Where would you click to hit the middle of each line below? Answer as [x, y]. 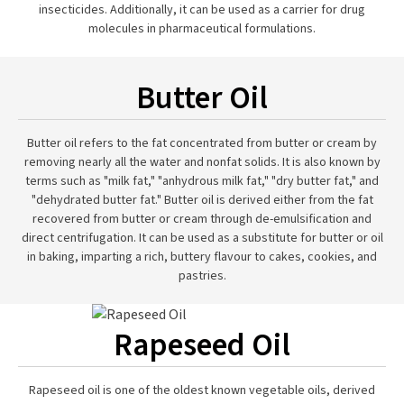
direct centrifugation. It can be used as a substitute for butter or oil [202, 238]
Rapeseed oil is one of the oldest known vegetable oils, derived [202, 390]
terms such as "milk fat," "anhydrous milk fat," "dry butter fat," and [202, 181]
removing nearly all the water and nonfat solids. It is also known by [202, 162]
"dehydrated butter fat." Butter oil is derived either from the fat [202, 200]
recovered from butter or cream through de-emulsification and [202, 219]
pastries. [202, 276]
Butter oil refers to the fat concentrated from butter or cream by [202, 143]
